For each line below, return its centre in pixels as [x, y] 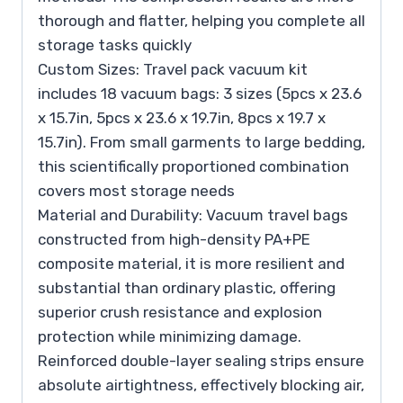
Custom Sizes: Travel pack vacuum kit [173, 69]
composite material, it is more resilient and [191, 263]
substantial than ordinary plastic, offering [187, 287]
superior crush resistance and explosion [180, 312]
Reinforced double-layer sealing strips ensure [201, 360]
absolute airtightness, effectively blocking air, [201, 385]
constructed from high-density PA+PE [174, 239]
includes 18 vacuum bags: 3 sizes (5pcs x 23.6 [200, 93]
